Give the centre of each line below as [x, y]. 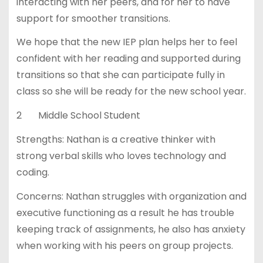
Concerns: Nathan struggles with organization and [131, 196]
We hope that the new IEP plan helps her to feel [127, 42]
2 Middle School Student [78, 116]
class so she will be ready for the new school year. [131, 92]
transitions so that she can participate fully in [120, 75]
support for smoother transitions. [93, 18]
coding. [33, 172]
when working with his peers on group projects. [124, 245]
